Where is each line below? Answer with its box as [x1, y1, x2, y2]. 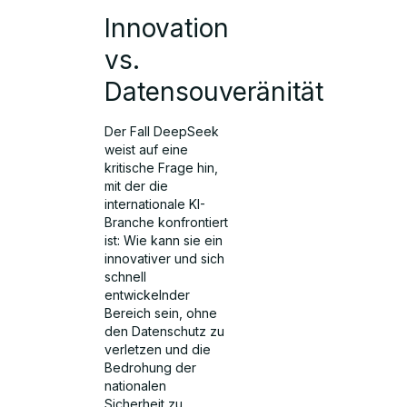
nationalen [104, 378, 167, 394]
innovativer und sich [104, 251, 225, 267]
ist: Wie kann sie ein [104, 233, 223, 249]
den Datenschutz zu [104, 323, 225, 340]
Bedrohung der [104, 360, 197, 376]
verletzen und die [104, 342, 212, 358]
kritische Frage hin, [104, 160, 219, 176]
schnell [104, 269, 147, 285]
